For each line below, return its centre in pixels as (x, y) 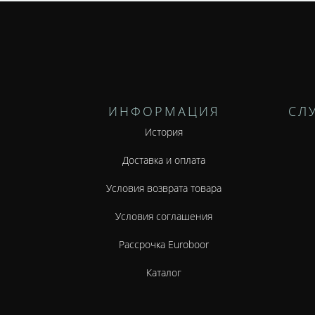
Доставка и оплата (164, 160)
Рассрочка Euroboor (164, 245)
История (164, 132)
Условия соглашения (164, 217)
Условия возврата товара (164, 188)
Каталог (164, 273)
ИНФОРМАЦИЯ (164, 111)
